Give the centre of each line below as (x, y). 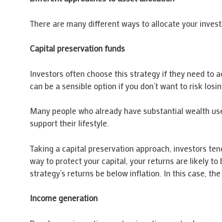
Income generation (63, 198)
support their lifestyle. (69, 123)
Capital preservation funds (77, 48)
